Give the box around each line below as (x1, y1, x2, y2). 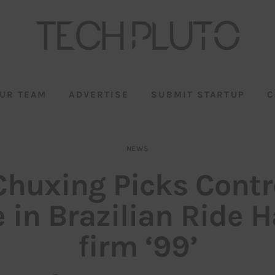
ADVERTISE (69, 88, 130, 100)
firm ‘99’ (77, 228, 198, 265)
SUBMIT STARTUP (151, 88, 245, 100)
